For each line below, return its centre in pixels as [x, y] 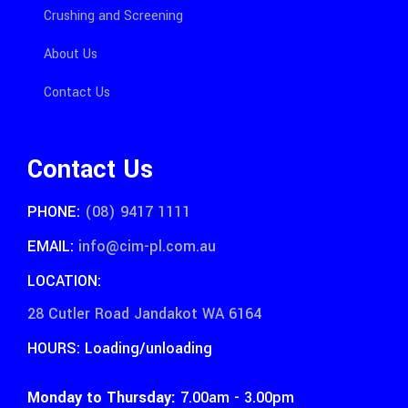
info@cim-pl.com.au [145, 247]
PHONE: [54, 212]
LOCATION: [64, 281]
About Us [71, 55]
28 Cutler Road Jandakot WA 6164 [144, 314]
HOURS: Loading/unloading [120, 349]
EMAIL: [51, 247]
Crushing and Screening [113, 16]
